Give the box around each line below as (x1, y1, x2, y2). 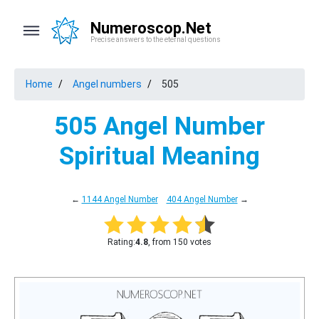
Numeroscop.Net (90, 19, 211, 37)
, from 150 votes (148, 237, 211, 247)
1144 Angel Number (81, 194, 158, 204)
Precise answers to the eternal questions (90, 36, 221, 43)
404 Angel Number (166, 194, 238, 204)
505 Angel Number (54, 112, 265, 141)
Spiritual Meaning (59, 142, 260, 171)
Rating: (108, 237, 135, 247)
